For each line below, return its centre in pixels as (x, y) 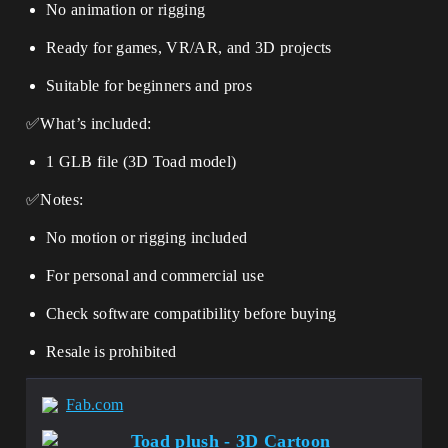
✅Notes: (55, 199)
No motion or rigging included (147, 237)
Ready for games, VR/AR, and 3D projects (189, 47)
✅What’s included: (89, 123)
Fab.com (95, 404)
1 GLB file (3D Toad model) (141, 161)
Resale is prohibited (111, 351)
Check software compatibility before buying (191, 313)
